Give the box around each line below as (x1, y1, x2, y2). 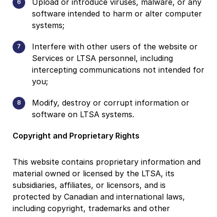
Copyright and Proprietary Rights (13, 130, 139, 140)
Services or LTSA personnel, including (32, 53, 173, 63)
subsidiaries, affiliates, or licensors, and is (13, 180, 166, 190)
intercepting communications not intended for (32, 64, 204, 75)
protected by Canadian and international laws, (13, 191, 185, 201)
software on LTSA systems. (32, 109, 134, 119)
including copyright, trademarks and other (13, 203, 170, 213)
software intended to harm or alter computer (32, 8, 202, 18)
